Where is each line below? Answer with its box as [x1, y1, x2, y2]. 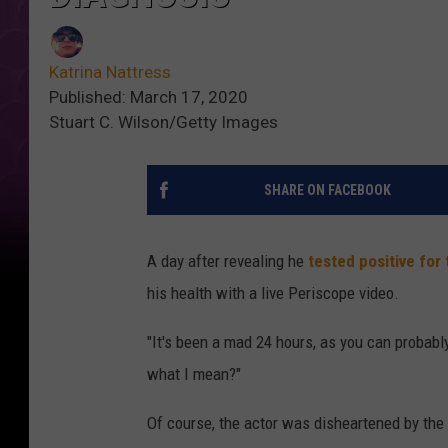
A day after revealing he [147, 250, 308, 271]
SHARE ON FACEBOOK [263, 181, 391, 198]
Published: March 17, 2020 [49, 86, 248, 107]
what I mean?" [147, 363, 241, 384]
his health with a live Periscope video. [147, 282, 399, 303]
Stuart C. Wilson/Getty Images [49, 111, 278, 132]
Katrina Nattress [49, 61, 171, 82]
